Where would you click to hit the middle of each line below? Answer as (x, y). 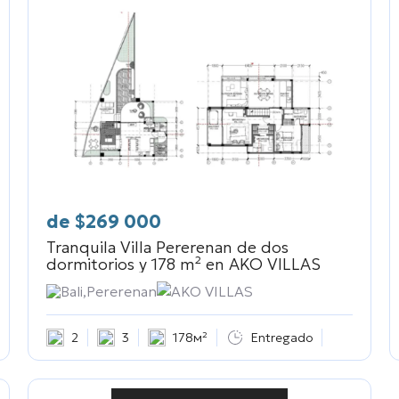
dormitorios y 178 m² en (135, 265)
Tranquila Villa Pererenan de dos (167, 248)
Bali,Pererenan (108, 292)
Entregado (281, 337)
